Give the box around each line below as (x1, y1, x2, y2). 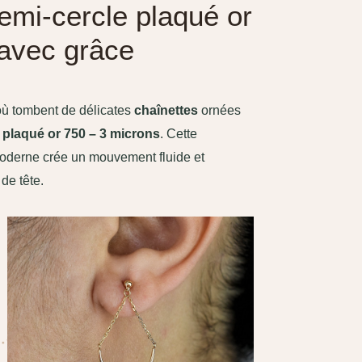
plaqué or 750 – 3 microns (2, 127, 160, 141)
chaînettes (133, 103, 198, 118)
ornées (197, 103, 241, 118)
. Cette (159, 127, 197, 141)
